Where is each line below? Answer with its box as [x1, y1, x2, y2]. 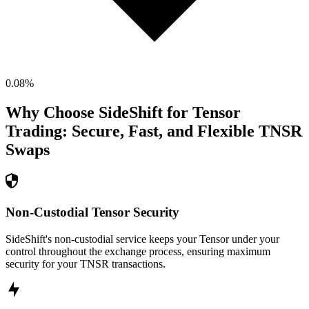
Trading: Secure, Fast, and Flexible [6, 122, 255, 141]
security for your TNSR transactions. [6, 257, 166, 270]
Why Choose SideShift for [6, 103, 192, 122]
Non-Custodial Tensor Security [6, 204, 179, 219]
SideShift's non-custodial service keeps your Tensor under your [6, 232, 279, 245]
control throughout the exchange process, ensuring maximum [6, 245, 270, 257]
